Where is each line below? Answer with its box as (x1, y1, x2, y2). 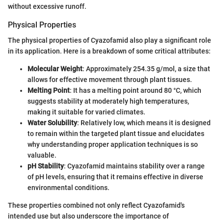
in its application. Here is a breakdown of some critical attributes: (8, 47, 211, 55)
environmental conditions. (27, 184, 110, 192)
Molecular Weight (27, 65, 82, 73)
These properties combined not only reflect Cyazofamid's (8, 201, 185, 210)
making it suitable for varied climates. (27, 108, 145, 116)
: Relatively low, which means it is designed (77, 119, 211, 127)
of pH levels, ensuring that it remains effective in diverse (27, 173, 203, 181)
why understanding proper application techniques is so (27, 140, 198, 149)
